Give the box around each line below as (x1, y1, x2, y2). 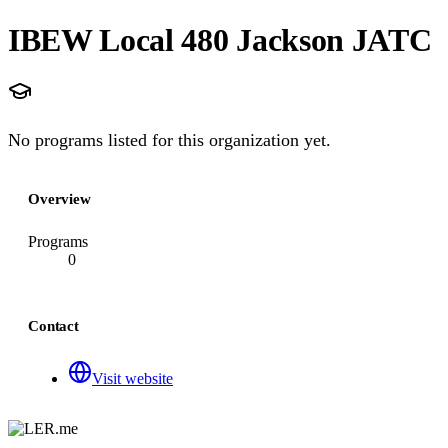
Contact (28, 318, 79, 334)
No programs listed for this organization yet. (8, 130, 331, 150)
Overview (28, 191, 91, 207)
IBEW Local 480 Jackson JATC (8, 21, 432, 58)
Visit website (92, 370, 173, 387)
